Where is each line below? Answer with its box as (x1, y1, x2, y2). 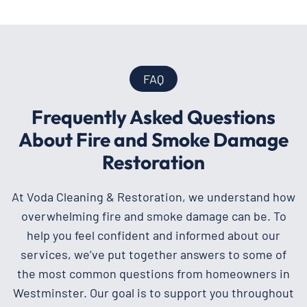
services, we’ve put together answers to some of (21, 246, 286, 262)
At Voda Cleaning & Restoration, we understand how (12, 188, 295, 204)
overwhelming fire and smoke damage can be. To (21, 208, 286, 223)
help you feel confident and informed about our (27, 227, 280, 243)
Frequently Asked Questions (32, 104, 275, 129)
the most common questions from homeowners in (17, 265, 290, 281)
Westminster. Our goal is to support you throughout (13, 284, 294, 300)
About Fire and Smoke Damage (19, 127, 288, 151)
